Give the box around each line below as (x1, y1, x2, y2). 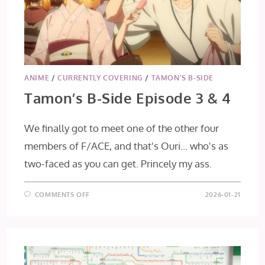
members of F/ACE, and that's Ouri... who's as (24, 139, 229, 152)
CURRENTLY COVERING (57, 73, 143, 82)
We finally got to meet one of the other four (24, 121, 219, 134)
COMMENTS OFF (34, 190, 91, 199)
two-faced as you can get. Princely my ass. (24, 157, 212, 170)
